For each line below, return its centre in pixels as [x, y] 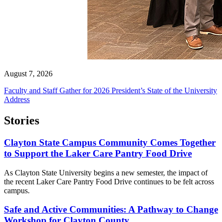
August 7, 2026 [28, 74]
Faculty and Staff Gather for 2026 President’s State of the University [111, 91]
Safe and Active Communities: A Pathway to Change [111, 210]
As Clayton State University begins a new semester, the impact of [106, 172]
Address [17, 100]
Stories [22, 121]
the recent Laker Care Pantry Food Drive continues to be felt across [109, 181]
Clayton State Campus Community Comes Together [110, 143]
